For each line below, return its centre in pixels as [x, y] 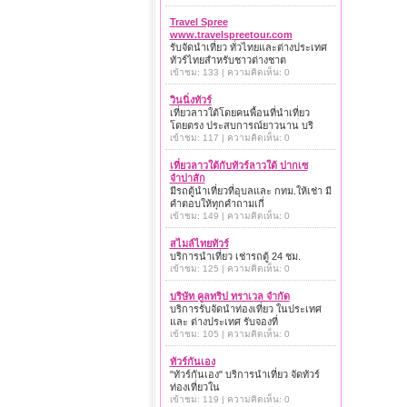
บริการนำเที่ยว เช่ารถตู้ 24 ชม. [235, 256]
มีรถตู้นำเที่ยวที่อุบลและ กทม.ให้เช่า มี [250, 191]
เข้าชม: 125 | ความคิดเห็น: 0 [229, 268]
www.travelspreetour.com [231, 35]
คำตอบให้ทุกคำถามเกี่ [217, 203]
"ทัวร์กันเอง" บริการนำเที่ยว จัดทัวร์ [244, 374]
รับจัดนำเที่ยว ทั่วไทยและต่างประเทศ [248, 47]
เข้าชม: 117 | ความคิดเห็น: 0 [229, 138]
